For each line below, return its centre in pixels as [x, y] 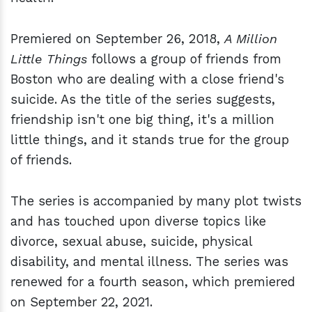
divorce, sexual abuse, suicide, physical [131, 242]
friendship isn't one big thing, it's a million [142, 120]
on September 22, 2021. [84, 302]
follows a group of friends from [186, 59]
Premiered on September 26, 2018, [117, 39]
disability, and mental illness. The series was [149, 262]
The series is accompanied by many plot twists [156, 201]
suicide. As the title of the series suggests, [143, 100]
